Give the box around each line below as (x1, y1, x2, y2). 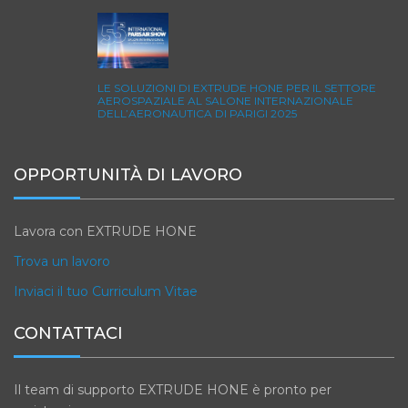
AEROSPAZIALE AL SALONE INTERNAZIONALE (97, 94, 353, 108)
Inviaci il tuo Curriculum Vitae (14, 283, 198, 300)
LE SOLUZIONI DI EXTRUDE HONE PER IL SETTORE (97, 81, 376, 96)
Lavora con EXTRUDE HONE (14, 223, 197, 240)
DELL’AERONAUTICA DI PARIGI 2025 (97, 107, 297, 121)
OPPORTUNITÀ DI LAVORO (14, 165, 242, 185)
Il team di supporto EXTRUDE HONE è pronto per (14, 382, 331, 398)
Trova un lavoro (14, 253, 110, 270)
